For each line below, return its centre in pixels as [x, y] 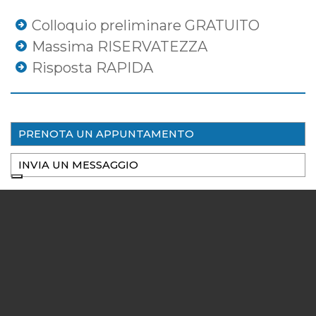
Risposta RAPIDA [92, 68]
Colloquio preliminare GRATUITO [146, 26]
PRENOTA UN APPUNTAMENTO [106, 134]
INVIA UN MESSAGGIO [78, 165]
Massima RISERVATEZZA [120, 47]
